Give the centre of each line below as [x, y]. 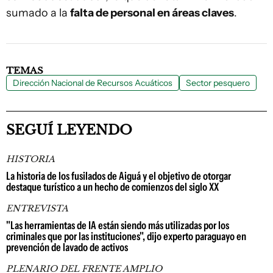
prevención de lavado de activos [67, 247]
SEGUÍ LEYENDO [69, 130]
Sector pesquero [218, 83]
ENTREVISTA [37, 208]
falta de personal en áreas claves [152, 13]
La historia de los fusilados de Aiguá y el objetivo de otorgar [119, 176]
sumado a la [38, 13]
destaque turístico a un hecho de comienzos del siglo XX [112, 187]
